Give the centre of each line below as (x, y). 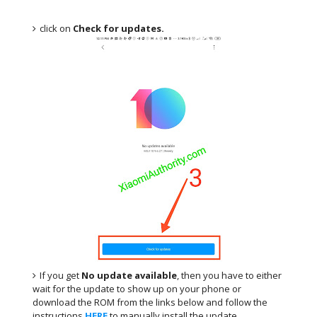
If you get (61, 275)
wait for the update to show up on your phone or (137, 288)
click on (57, 28)
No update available (129, 275)
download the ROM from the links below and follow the (150, 302)
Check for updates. (119, 28)
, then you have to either (230, 275)
